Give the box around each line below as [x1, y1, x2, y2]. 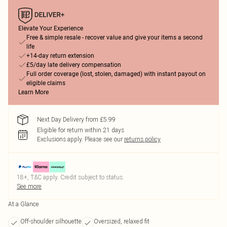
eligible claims [26, 80, 65, 87]
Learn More [18, 89, 49, 96]
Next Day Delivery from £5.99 [37, 116, 116, 123]
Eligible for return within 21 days [37, 126, 124, 134]
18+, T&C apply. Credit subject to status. [17, 173, 124, 181]
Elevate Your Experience [18, 25, 83, 32]
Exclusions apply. [37, 135, 83, 143]
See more [17, 182, 42, 190]
